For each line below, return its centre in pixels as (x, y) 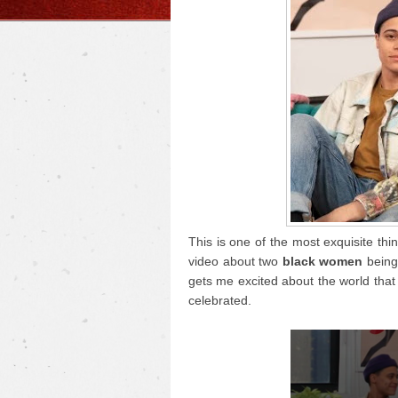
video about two (235, 261)
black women (322, 261)
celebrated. (220, 300)
